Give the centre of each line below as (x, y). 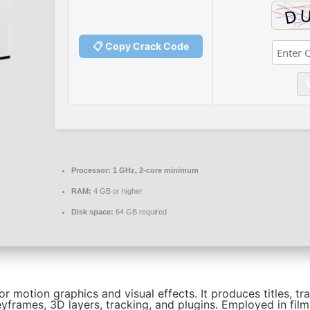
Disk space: (92, 212)
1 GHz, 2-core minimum (155, 170)
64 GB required (140, 212)
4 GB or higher (117, 191)
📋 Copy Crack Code (141, 46)
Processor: (91, 170)
